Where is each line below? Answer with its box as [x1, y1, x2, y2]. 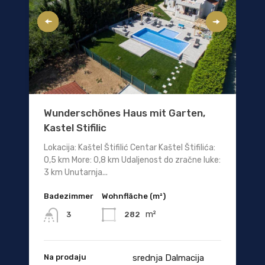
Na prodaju [44, 252, 86, 261]
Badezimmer [44, 192, 93, 201]
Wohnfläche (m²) [102, 192, 166, 201]
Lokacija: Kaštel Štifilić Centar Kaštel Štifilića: [44, 143, 215, 153]
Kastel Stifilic [44, 122, 106, 134]
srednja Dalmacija [132, 252, 204, 263]
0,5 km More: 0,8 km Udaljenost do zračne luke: [44, 155, 221, 166]
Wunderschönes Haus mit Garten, [44, 107, 205, 119]
